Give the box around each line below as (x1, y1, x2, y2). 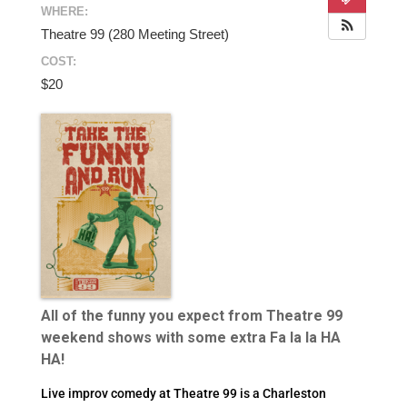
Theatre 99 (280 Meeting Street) (40, 26, 229, 42)
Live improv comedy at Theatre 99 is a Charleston (40, 385, 326, 401)
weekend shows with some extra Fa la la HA (40, 328, 341, 346)
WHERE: (40, 5, 88, 18)
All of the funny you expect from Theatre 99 (40, 306, 342, 324)
